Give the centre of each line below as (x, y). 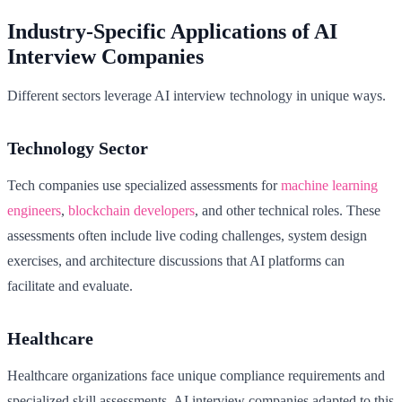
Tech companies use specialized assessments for (144, 186)
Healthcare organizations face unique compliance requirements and (196, 376)
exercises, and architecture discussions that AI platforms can (176, 261)
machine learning (329, 186)
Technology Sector (78, 149)
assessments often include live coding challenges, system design (187, 236)
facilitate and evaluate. (70, 286)
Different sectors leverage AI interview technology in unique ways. (197, 96)
